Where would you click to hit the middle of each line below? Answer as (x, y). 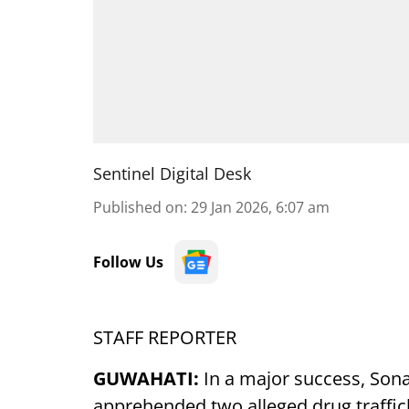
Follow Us (128, 262)
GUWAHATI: (146, 378)
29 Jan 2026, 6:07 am (260, 207)
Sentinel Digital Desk (172, 173)
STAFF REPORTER (165, 337)
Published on (138, 207)
